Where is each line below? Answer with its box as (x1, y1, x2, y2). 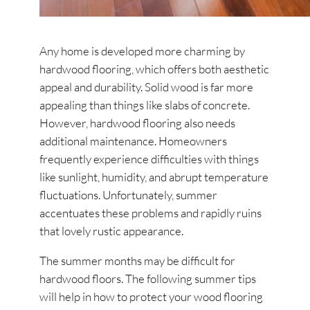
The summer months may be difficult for (39, 253, 236, 268)
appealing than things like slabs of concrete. (39, 98, 250, 113)
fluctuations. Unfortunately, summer (39, 188, 218, 203)
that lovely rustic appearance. (39, 224, 184, 239)
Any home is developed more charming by (39, 44, 246, 59)
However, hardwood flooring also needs (39, 116, 236, 131)
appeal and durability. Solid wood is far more (39, 80, 254, 95)
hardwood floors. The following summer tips (39, 271, 257, 286)
